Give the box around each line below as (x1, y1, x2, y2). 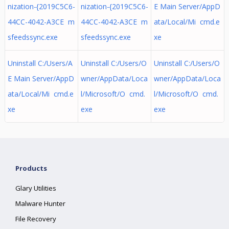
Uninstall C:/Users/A (7, 58, 73, 68)
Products (15, 164, 48, 173)
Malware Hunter (15, 199, 66, 208)
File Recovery (15, 214, 57, 223)
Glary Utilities (15, 184, 57, 193)
